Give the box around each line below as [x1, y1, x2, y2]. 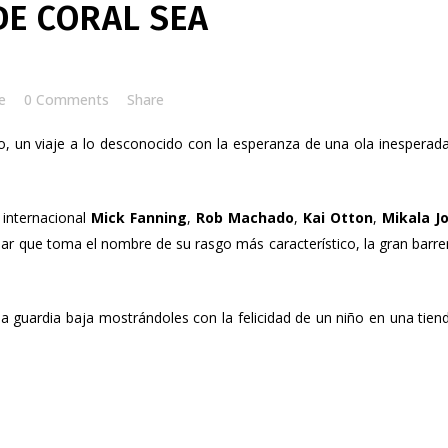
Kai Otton [303, 208, 373, 227]
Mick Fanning [91, 208, 187, 227]
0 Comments [24, 90, 109, 109]
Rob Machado [196, 208, 294, 227]
